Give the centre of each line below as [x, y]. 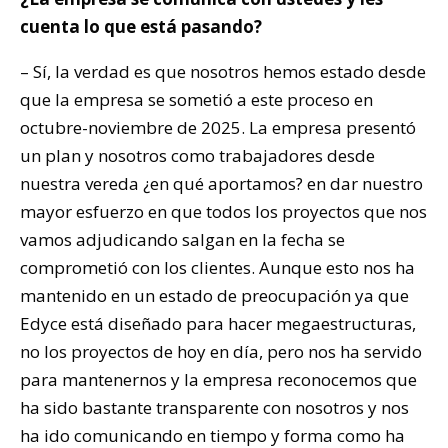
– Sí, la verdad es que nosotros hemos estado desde [223, 72]
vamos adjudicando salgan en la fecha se [182, 240]
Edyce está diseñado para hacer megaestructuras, [218, 324]
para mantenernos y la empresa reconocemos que [218, 380]
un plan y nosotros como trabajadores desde [197, 156]
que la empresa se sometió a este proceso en [196, 100]
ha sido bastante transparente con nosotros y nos [214, 408]
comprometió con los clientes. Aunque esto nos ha [217, 268]
